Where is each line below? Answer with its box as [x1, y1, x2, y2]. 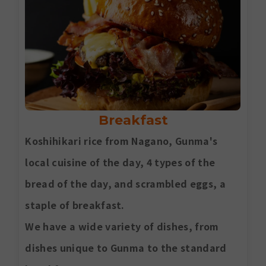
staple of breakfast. [25, 198, 125, 213]
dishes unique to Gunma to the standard [25, 240, 227, 255]
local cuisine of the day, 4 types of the [25, 155, 216, 170]
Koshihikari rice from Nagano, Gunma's [25, 134, 218, 148]
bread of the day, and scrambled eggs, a [25, 176, 226, 191]
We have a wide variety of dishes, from [25, 219, 219, 234]
